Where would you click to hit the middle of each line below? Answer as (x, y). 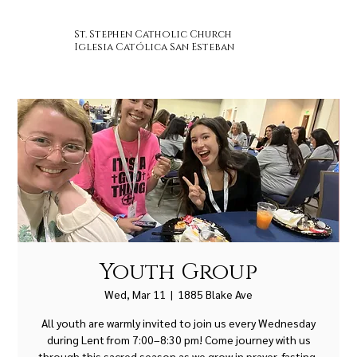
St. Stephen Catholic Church (153, 34)
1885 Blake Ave (215, 294)
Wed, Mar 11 (135, 294)
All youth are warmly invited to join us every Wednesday (178, 323)
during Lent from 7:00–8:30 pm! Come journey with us (178, 339)
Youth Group (178, 272)
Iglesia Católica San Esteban (154, 47)
